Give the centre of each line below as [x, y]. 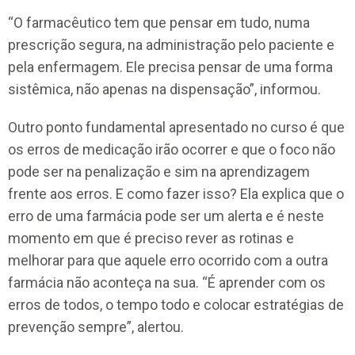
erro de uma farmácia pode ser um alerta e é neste [166, 216]
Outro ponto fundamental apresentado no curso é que [176, 127]
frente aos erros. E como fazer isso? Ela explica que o [176, 193]
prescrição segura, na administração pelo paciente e [171, 44]
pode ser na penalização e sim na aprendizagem [159, 171]
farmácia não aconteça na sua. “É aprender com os [167, 282]
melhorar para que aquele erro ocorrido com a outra [168, 260]
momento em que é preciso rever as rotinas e [151, 238]
